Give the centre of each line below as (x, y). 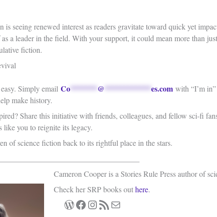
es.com (162, 89)
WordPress (88, 204)
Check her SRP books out (94, 189)
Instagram (110, 204)
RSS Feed (109, 204)
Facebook (97, 204)
